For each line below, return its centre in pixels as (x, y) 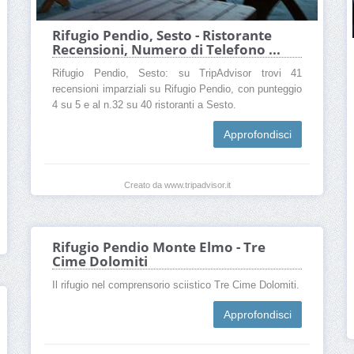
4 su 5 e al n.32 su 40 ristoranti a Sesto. (144, 105)
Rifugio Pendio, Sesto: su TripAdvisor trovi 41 (177, 74)
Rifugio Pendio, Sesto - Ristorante (162, 36)
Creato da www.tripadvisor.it (177, 185)
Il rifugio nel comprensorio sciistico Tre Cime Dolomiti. (176, 286)
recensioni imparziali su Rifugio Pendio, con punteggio (177, 90)
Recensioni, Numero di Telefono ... (166, 50)
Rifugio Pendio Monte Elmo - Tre (159, 247)
